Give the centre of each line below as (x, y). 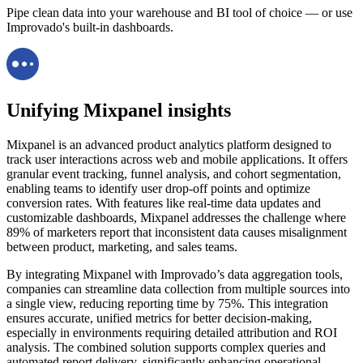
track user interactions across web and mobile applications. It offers (177, 159)
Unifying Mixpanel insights (119, 110)
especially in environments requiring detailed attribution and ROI (172, 332)
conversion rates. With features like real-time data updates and (164, 203)
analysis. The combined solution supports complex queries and (166, 347)
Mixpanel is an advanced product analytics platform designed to (169, 144)
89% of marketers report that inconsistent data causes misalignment (177, 232)
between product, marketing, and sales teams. (122, 246)
